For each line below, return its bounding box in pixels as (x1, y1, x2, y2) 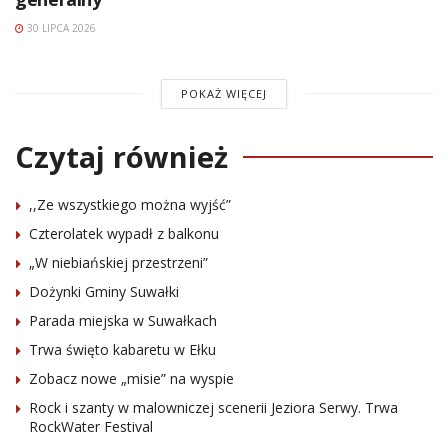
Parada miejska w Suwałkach (29, 310, 217, 330)
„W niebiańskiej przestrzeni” (29, 252, 208, 272)
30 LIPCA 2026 (24, 20, 96, 35)
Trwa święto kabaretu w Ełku (29, 339, 216, 359)
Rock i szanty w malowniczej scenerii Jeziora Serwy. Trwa (29, 397, 398, 417)
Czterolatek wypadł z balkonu (29, 223, 219, 243)
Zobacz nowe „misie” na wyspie (29, 368, 234, 388)
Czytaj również (15, 136, 228, 176)
